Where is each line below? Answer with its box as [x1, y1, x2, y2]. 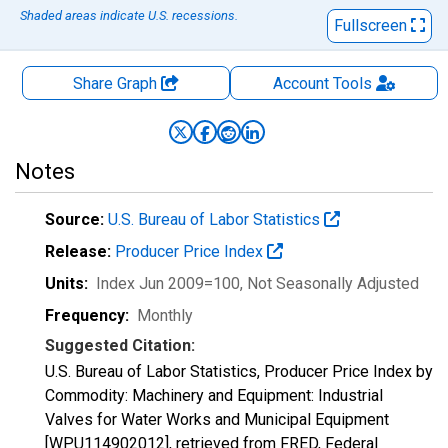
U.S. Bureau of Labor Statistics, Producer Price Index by [45, 362, 433, 381]
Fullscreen [334, 16, 411, 35]
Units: [45, 274, 88, 293]
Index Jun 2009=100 [96, 274, 240, 293]
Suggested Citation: [45, 336, 195, 355]
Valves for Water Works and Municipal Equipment [45, 410, 389, 429]
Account [272, 74, 329, 93]
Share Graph [73, 74, 161, 93]
